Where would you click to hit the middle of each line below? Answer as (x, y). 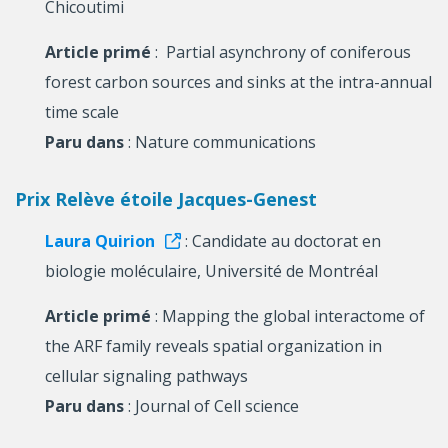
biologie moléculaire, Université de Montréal (211, 271)
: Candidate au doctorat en (283, 241)
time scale (82, 112)
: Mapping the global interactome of (290, 316)
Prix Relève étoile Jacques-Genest (166, 199)
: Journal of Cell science (211, 406)
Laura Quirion (100, 241)
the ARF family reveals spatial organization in (213, 346)
